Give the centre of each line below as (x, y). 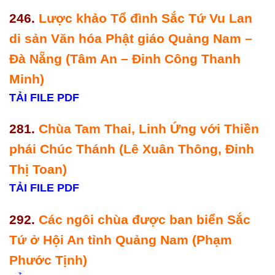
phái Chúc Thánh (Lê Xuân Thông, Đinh (132, 149)
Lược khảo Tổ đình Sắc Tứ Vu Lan (145, 18)
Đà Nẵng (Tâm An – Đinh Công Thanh (125, 58)
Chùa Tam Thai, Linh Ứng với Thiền (149, 129)
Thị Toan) (40, 169)
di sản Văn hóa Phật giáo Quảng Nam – (131, 38)
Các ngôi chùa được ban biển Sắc (145, 220)
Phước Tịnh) (50, 260)
